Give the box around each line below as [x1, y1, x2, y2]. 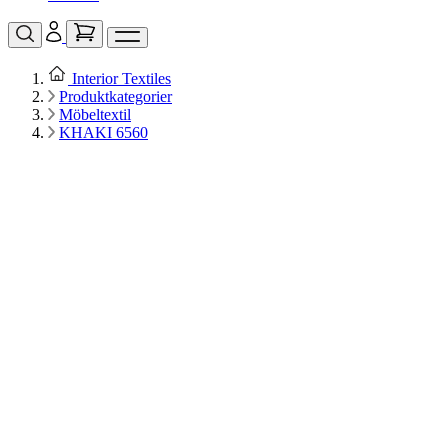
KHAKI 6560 [59, 124, 148, 142]
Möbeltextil [59, 106, 131, 124]
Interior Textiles [72, 70, 171, 88]
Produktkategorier [59, 88, 172, 106]
